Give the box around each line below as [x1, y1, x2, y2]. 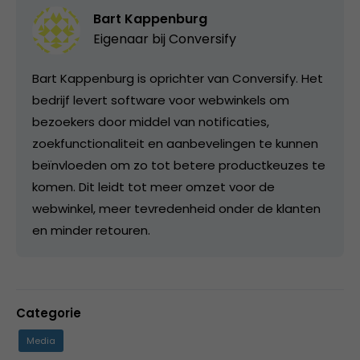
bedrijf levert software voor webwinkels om [32, 91, 289, 108]
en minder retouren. [32, 221, 150, 239]
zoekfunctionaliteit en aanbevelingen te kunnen [32, 134, 318, 152]
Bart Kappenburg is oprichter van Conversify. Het [32, 69, 323, 87]
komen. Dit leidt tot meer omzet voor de [32, 178, 275, 195]
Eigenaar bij [93, 29, 169, 48]
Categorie [16, 304, 81, 321]
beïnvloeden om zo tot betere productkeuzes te [32, 156, 325, 174]
